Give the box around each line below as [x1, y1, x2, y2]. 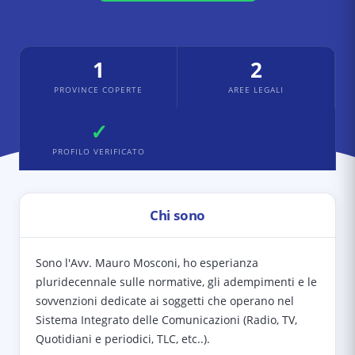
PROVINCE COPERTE [54, 84, 143, 95]
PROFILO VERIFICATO [52, 146, 145, 157]
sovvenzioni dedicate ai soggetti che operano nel [36, 293, 294, 308]
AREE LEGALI [228, 84, 284, 95]
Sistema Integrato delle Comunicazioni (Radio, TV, [36, 312, 297, 327]
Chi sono [149, 206, 206, 224]
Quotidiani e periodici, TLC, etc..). [36, 331, 210, 346]
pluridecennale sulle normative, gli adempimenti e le [36, 274, 317, 289]
